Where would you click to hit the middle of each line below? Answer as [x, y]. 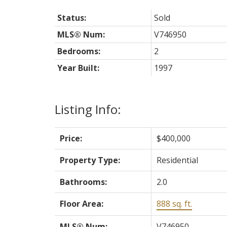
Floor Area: [81, 203]
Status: [71, 17]
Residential [177, 160]
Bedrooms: [79, 51]
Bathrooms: [83, 182]
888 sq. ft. [174, 203]
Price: [71, 138]
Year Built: [78, 68]
